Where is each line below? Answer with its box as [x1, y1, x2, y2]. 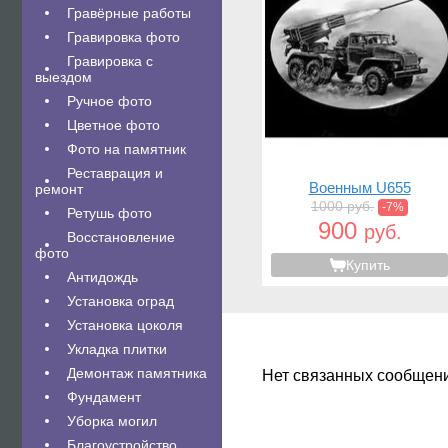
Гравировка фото [67, 29, 180, 45]
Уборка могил [67, 413, 157, 429]
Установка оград [67, 293, 174, 309]
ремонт [35, 181, 83, 197]
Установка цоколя [67, 317, 183, 333]
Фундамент [67, 389, 141, 405]
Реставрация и [67, 165, 163, 181]
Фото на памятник [67, 141, 186, 157]
